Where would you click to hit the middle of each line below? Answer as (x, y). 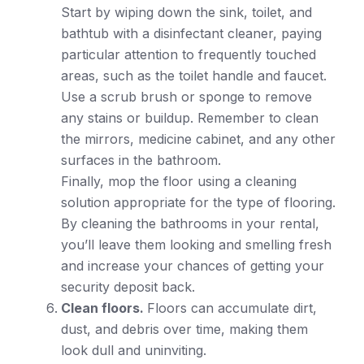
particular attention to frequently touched (188, 54)
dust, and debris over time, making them (184, 329)
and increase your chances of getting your (193, 265)
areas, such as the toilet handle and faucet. (194, 75)
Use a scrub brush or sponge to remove (186, 96)
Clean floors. (104, 308)
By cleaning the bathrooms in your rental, (190, 223)
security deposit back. (128, 286)
